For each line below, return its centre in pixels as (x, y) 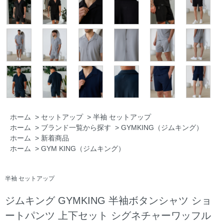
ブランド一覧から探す (76, 127)
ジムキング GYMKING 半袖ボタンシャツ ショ (108, 200)
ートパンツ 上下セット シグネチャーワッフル (108, 215)
